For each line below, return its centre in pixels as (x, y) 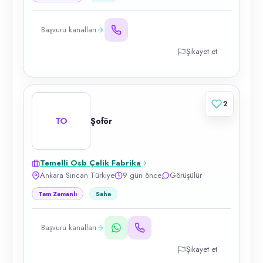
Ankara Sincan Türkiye (77, 175)
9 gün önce (142, 175)
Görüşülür (186, 175)
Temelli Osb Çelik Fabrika (90, 163)
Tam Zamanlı (58, 194)
